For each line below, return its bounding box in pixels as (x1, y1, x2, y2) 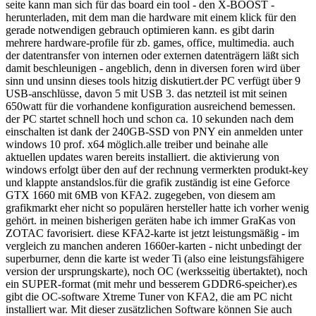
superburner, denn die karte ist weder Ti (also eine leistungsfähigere (6, 252, 304, 265)
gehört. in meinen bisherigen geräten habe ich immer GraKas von (6, 214, 296, 226)
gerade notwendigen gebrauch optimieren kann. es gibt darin (6, 23, 274, 36)
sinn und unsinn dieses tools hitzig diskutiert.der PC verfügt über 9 (6, 74, 300, 87)
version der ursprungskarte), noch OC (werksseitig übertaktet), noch (6, 265, 308, 277)
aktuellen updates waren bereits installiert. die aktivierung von (6, 150, 279, 163)
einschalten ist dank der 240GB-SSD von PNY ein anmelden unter (6, 125, 303, 138)
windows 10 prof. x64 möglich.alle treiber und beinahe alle (6, 138, 268, 150)
